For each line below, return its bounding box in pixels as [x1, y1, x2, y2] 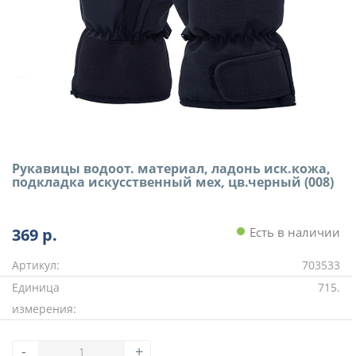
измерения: [12, 301, 76, 316]
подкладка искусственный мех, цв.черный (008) [12, 173, 334, 191]
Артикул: [12, 257, 60, 273]
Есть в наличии [246, 224, 340, 240]
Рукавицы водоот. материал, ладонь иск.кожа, [12, 160, 331, 177]
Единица [12, 280, 60, 295]
